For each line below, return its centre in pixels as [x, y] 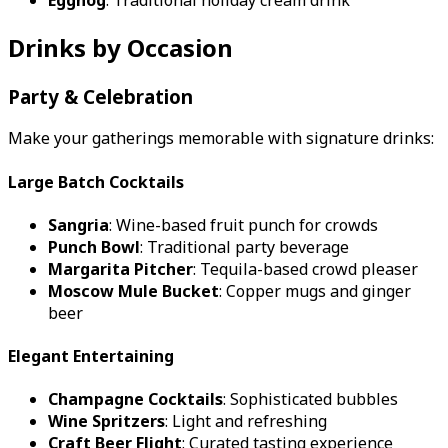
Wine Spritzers [106, 421]
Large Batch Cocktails [96, 181]
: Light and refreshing [246, 421]
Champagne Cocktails [135, 399]
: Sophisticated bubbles [310, 399]
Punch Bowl [94, 246]
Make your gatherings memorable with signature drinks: [221, 138]
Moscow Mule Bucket [133, 290]
